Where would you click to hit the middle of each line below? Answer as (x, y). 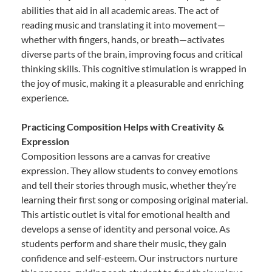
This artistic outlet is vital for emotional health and (126, 214)
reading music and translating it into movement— (123, 24)
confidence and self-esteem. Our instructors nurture (129, 257)
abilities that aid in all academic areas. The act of (120, 10)
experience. (45, 97)
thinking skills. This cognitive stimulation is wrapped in (134, 68)
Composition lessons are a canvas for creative (116, 155)
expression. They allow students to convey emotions (130, 170)
